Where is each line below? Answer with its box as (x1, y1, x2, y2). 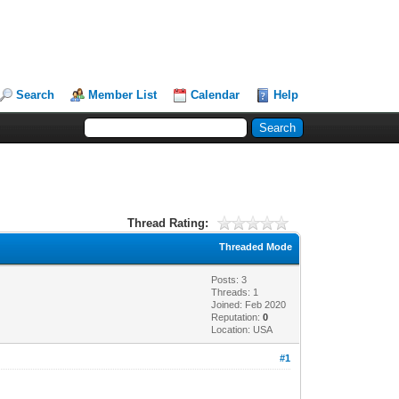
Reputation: (211, 311, 264, 322)
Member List (88, 88, 158, 102)
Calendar (191, 88, 240, 102)
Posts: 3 (211, 273, 248, 285)
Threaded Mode (219, 240, 293, 252)
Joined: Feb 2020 (211, 298, 287, 310)
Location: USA (211, 323, 273, 335)
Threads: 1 (211, 286, 259, 297)
